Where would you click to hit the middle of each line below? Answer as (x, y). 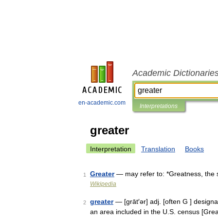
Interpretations (159, 106)
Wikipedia (103, 184)
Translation (158, 149)
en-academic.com (102, 103)
